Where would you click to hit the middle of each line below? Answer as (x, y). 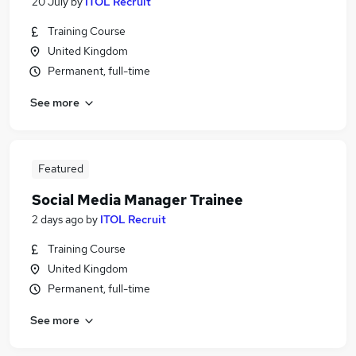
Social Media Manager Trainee (137, 200)
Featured (60, 168)
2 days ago (58, 219)
